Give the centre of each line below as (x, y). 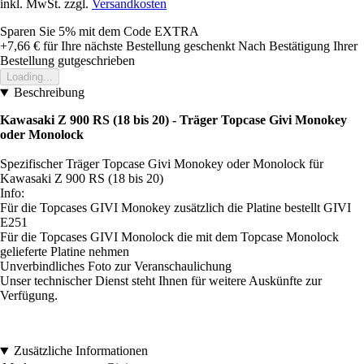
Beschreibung (49, 93)
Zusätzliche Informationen (80, 351)
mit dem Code (117, 32)
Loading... (30, 77)
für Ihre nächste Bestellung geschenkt (137, 46)
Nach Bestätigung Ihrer (298, 46)
